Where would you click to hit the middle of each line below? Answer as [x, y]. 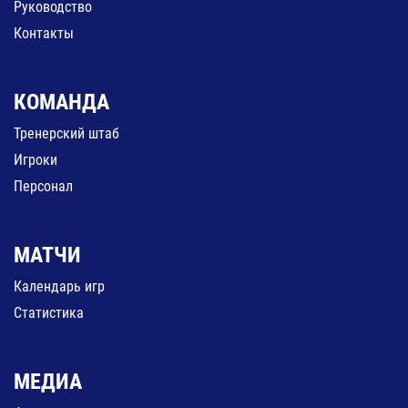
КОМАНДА [61, 102]
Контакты [44, 34]
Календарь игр [59, 287]
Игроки [36, 160]
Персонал [43, 187]
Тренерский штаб [66, 134]
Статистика [49, 313]
